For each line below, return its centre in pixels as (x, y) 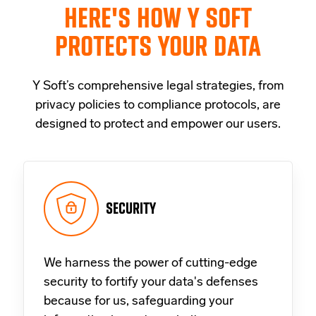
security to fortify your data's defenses (151, 283)
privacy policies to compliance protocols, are (158, 105)
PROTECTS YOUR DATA (158, 46)
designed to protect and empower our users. (158, 124)
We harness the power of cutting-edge (151, 264)
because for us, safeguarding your (139, 302)
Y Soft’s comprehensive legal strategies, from (158, 86)
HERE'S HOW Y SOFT (158, 18)
